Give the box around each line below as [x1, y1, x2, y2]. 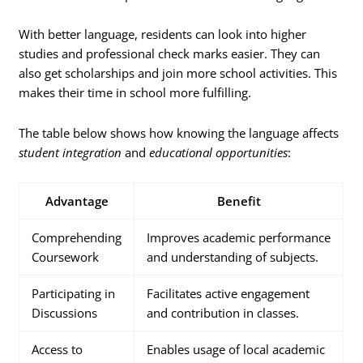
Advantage [45, 193, 109, 210]
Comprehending [32, 229, 122, 246]
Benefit [216, 193, 261, 210]
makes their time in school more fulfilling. [19, 84, 252, 101]
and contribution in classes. [147, 305, 300, 322]
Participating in [32, 285, 116, 302]
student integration [19, 143, 122, 160]
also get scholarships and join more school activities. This [19, 65, 338, 82]
